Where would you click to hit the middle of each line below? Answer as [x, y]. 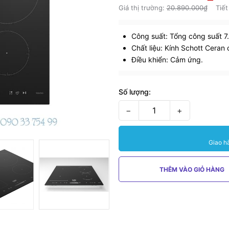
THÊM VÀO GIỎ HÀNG [192, 169]
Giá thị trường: [142, 8]
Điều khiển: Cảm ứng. [167, 60]
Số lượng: [134, 92]
